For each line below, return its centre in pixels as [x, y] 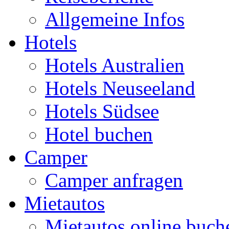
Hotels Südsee [102, 111]
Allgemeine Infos [115, 19]
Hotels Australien [115, 65]
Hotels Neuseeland [120, 88]
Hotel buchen [99, 134]
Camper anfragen [114, 180]
